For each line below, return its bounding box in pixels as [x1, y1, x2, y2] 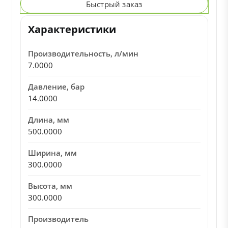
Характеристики [27, 22, 116, 36]
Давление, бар [27, 81, 84, 92]
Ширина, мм [27, 148, 77, 158]
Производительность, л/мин [27, 48, 138, 59]
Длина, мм [27, 115, 69, 125]
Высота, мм [27, 181, 72, 191]
